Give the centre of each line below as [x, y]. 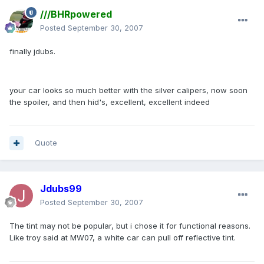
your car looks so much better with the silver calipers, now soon [128, 90]
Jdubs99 [61, 189]
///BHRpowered [76, 14]
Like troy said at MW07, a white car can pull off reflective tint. [123, 238]
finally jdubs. [32, 52]
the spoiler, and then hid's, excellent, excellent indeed [110, 102]
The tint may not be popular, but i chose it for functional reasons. [130, 226]
